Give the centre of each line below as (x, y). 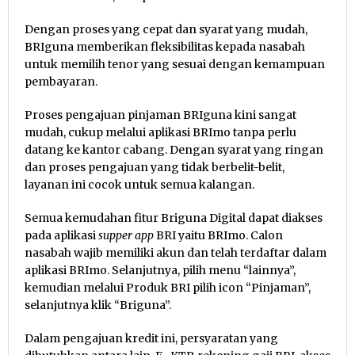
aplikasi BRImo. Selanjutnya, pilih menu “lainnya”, (160, 270)
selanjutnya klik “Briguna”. (98, 305)
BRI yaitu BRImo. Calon (218, 235)
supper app (126, 235)
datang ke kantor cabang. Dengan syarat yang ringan (174, 149)
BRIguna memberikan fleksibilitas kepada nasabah (165, 46)
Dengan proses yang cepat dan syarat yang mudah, (166, 29)
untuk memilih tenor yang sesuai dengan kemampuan (175, 64)
